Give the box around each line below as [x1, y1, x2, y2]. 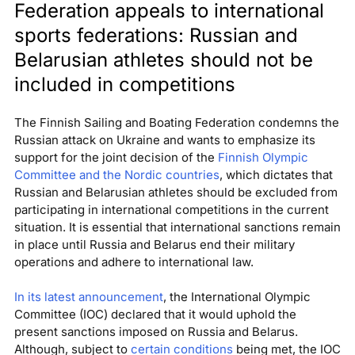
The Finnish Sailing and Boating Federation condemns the [13, 114, 339, 130]
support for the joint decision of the [13, 149, 218, 165]
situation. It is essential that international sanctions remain [13, 219, 341, 235]
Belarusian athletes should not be [13, 48, 313, 71]
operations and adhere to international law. [13, 254, 254, 269]
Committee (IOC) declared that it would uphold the [13, 306, 296, 322]
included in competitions [13, 72, 235, 96]
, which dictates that [219, 166, 333, 182]
